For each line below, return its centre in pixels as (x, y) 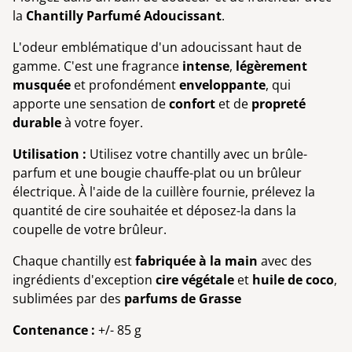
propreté (279, 103)
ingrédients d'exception (84, 279)
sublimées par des (68, 298)
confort (192, 103)
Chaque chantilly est (74, 260)
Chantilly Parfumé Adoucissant (124, 15)
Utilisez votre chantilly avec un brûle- (197, 154)
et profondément (125, 84)
